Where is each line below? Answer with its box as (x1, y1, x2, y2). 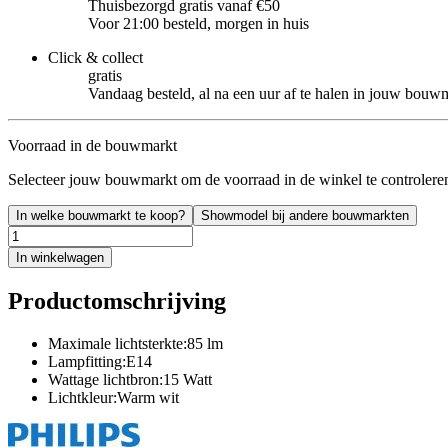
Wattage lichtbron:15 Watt (48, 370, 212, 388)
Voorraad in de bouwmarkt (8, 136, 177, 154)
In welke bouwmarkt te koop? (16, 207, 185, 223)
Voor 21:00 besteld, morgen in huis (88, 14, 309, 32)
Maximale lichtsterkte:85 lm (48, 334, 223, 352)
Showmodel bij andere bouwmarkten (201, 207, 409, 223)
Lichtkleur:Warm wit (48, 388, 179, 406)
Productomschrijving (8, 287, 226, 314)
